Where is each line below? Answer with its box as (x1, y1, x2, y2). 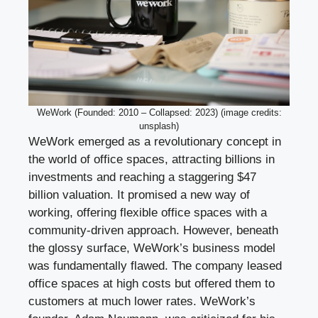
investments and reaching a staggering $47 (28, 170, 256, 185)
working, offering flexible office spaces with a (28, 206, 267, 220)
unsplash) (139, 121, 179, 132)
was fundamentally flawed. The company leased (28, 259, 282, 273)
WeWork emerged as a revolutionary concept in (28, 135, 281, 149)
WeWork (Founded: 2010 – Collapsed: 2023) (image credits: (36, 107, 282, 119)
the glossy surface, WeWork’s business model (28, 241, 275, 256)
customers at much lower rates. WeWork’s (28, 295, 256, 309)
